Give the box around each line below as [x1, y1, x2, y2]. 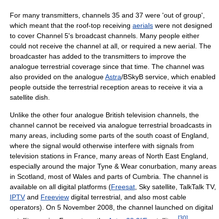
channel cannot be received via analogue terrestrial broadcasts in [10, 121, 212, 130]
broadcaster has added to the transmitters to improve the [10, 52, 186, 61]
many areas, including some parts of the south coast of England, [10, 131, 209, 140]
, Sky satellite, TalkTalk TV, [135, 183, 216, 191]
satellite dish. [10, 93, 50, 102]
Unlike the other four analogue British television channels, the [10, 111, 199, 119]
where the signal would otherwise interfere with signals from [10, 142, 194, 150]
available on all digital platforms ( [10, 183, 111, 191]
